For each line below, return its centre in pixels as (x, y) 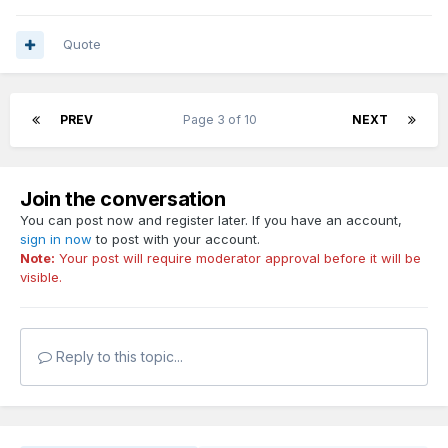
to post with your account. (176, 239)
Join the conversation (123, 199)
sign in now (56, 239)
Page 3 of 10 (222, 120)
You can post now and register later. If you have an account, (211, 220)
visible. (41, 277)
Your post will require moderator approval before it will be (238, 258)
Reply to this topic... (117, 357)
